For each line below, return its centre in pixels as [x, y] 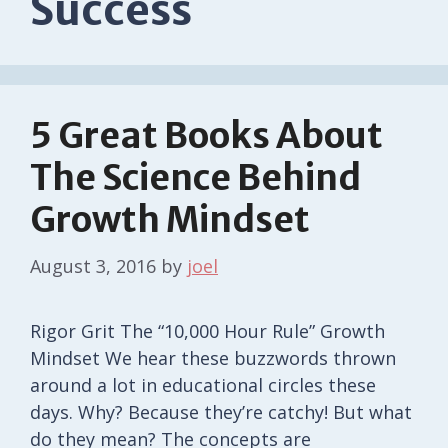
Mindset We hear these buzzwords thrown [213, 357]
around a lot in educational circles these [203, 384]
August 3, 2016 [93, 265]
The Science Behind [195, 177]
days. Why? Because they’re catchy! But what [221, 411]
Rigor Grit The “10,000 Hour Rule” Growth [207, 330]
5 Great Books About [206, 135]
